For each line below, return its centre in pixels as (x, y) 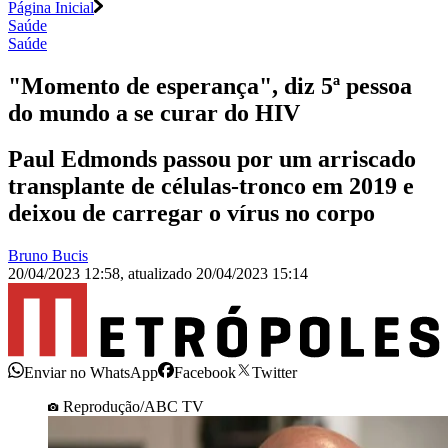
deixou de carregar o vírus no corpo (191, 213)
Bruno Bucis (48, 256)
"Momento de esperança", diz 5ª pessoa (210, 85)
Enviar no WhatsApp (91, 372)
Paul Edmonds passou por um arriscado (212, 159)
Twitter (274, 372)
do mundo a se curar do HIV (154, 112)
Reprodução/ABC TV (133, 406)
